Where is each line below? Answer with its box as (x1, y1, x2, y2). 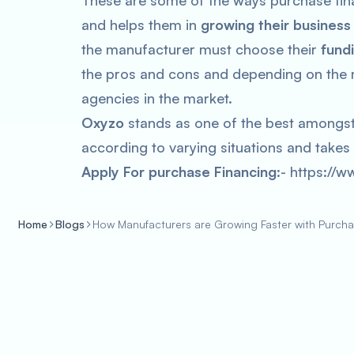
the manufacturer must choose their (81, 40, 321, 58)
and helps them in (81, 16, 201, 33)
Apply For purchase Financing (81, 163, 277, 180)
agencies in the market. (81, 89, 232, 107)
